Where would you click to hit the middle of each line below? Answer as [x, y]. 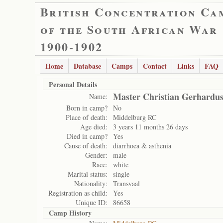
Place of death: [87, 117]
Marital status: [88, 174]
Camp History [70, 213]
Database [87, 66]
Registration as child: [78, 193]
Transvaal [126, 183]
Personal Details [73, 84]
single [121, 174]
